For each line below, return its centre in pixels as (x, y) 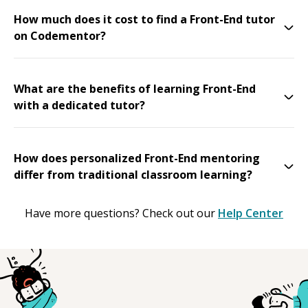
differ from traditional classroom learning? (133, 174)
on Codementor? (60, 35)
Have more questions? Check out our (120, 213)
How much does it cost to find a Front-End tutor (144, 19)
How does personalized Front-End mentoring (137, 158)
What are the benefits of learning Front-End (135, 88)
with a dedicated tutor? (79, 105)
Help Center (251, 213)
